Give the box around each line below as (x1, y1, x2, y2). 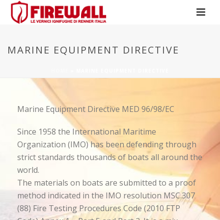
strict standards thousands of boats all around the (17, 152, 202, 163)
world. (17, 165, 39, 175)
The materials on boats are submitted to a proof (17, 177, 196, 188)
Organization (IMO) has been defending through (17, 139, 196, 150)
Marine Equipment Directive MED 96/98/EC (17, 104, 174, 114)
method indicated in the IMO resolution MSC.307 (17, 190, 195, 201)
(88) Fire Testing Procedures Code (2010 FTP (17, 203, 180, 214)
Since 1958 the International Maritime (17, 126, 156, 137)
